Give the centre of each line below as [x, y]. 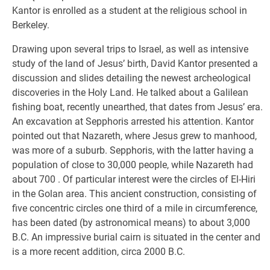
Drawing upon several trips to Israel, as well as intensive [130, 49]
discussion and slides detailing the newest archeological [131, 78]
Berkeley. [31, 25]
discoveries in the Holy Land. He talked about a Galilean [130, 93]
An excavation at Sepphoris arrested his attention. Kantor [133, 121]
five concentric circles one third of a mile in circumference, [135, 208]
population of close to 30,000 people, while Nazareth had [133, 165]
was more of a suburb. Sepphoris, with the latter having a [133, 150]
